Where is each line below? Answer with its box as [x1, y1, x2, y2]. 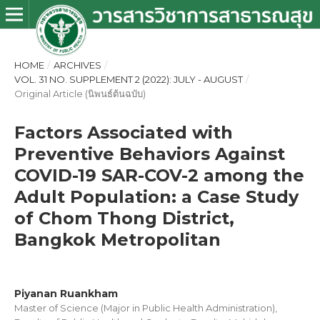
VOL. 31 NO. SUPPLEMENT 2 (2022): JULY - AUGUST [14, 74, 243, 85]
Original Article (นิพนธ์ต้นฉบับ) [14, 88, 146, 99]
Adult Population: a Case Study [14, 186, 299, 207]
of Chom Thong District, [14, 208, 234, 229]
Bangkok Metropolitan [14, 229, 221, 250]
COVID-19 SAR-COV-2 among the [14, 165, 304, 186]
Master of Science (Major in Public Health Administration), [14, 302, 277, 314]
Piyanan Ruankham [14, 287, 118, 300]
